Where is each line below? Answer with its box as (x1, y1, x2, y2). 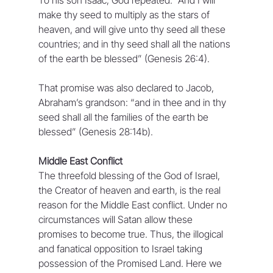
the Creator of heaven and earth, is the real (38, 183, 223, 196)
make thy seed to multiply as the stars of (38, 8, 212, 21)
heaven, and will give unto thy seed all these (38, 23, 228, 35)
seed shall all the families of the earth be (38, 110, 211, 123)
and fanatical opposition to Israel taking (38, 242, 205, 255)
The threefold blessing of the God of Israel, (38, 169, 222, 182)
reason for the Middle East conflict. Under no (38, 198, 230, 211)
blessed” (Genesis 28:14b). (38, 125, 153, 138)
